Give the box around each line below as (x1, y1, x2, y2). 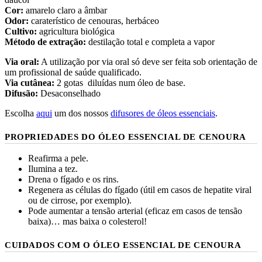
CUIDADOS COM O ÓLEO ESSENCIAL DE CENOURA (5, 239, 242, 250)
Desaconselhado (38, 88, 101, 98)
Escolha (5, 108, 36, 118)
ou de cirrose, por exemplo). (28, 195, 132, 205)
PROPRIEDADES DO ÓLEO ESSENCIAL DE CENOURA (5, 131, 246, 142)
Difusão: (5, 88, 38, 98)
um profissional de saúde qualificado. (5, 67, 142, 77)
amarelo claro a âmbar (23, 5, 107, 15)
